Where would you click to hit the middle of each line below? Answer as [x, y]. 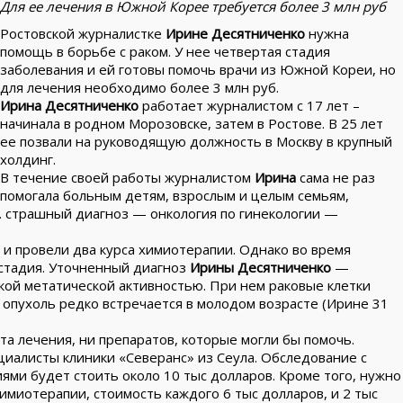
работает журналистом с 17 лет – [249, 105]
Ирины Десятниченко [260, 267]
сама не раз [336, 177]
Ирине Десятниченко [235, 33]
